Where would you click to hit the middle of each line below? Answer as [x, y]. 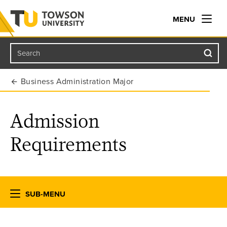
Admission [55, 121]
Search [29, 53]
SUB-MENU [45, 194]
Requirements [69, 144]
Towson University [32, 58]
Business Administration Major [77, 82]
